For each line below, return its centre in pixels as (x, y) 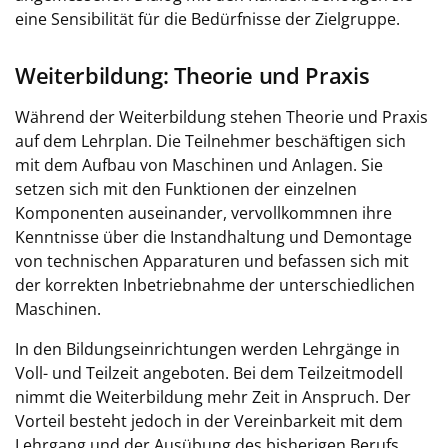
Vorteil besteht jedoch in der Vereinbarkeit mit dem (209, 421)
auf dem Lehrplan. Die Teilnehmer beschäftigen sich (210, 141)
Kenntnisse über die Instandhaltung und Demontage (213, 237)
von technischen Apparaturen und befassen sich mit (212, 261)
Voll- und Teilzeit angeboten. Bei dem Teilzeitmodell (209, 373)
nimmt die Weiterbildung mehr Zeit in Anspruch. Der (213, 397)
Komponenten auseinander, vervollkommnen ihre (203, 213)
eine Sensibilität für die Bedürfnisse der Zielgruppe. (207, 19)
